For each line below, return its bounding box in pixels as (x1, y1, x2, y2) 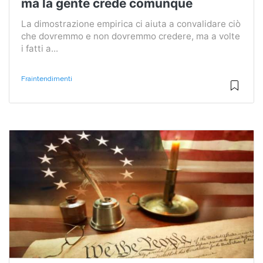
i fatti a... (21, 42, 58, 54)
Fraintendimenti (21, 74, 72, 83)
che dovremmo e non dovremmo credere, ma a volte (21, 30, 240, 42)
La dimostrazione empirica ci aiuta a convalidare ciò (21, 18, 241, 29)
